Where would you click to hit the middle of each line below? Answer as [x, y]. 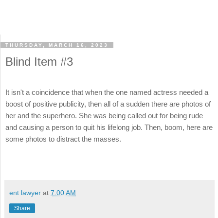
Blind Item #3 [39, 62]
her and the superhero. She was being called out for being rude [104, 116]
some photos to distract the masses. [63, 139]
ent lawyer [25, 192]
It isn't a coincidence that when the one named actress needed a [107, 92]
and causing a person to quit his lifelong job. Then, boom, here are [109, 127]
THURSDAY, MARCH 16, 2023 [57, 45]
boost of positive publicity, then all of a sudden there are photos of [108, 104]
